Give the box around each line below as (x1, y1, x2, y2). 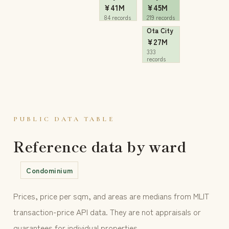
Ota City (147, 26, 173, 35)
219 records (147, 13, 175, 21)
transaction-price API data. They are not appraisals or (13, 206, 201, 218)
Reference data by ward (13, 136, 187, 156)
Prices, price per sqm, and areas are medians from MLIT (13, 190, 209, 202)
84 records (104, 13, 131, 21)
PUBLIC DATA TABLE (13, 115, 115, 123)
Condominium (26, 165, 73, 176)
